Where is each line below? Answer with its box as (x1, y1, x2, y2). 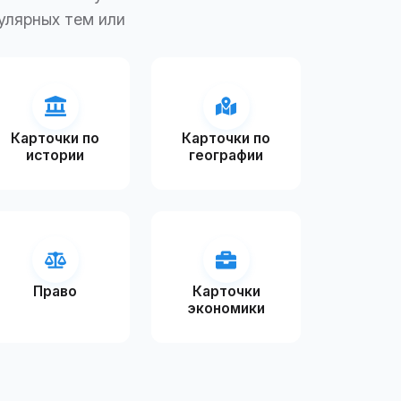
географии (189, 146, 264, 164)
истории (26, 146, 85, 164)
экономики (187, 300, 266, 318)
